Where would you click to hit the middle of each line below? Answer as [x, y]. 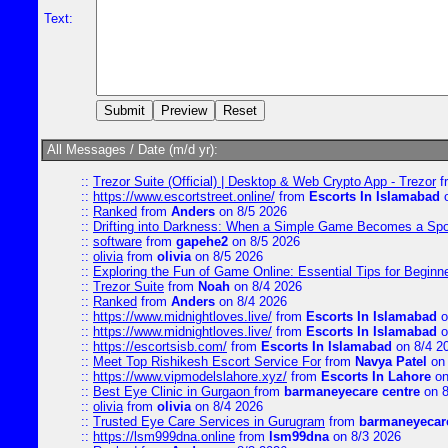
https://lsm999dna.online [164, 436]
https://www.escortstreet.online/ [184, 196]
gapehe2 [202, 241]
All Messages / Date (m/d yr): [130, 149]
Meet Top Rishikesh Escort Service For [207, 361]
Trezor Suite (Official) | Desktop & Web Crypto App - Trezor [264, 181]
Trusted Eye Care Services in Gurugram [209, 421]
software [117, 241]
